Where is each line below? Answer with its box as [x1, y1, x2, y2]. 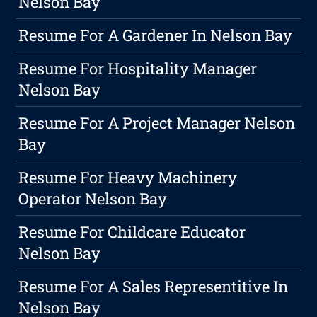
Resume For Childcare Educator [18, 221, 246, 243]
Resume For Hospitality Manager [18, 58, 258, 79]
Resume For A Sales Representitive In [18, 276, 289, 297]
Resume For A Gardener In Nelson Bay [18, 25, 293, 46]
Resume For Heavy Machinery [18, 167, 238, 188]
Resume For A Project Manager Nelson [18, 113, 296, 134]
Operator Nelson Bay [18, 188, 168, 209]
